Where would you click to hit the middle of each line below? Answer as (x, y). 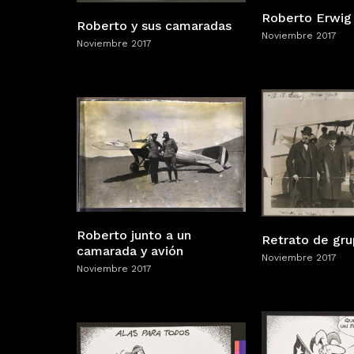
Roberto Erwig (307, 18)
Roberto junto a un (134, 235)
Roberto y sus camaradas (154, 26)
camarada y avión (130, 250)
